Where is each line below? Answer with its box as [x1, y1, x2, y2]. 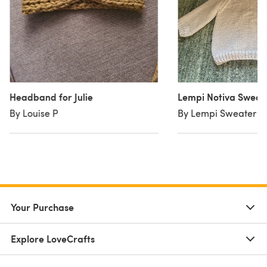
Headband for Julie [10, 90, 93, 104]
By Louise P [10, 107, 58, 120]
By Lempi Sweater [177, 107, 256, 120]
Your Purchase [11, 200, 74, 215]
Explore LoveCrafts [11, 232, 95, 246]
